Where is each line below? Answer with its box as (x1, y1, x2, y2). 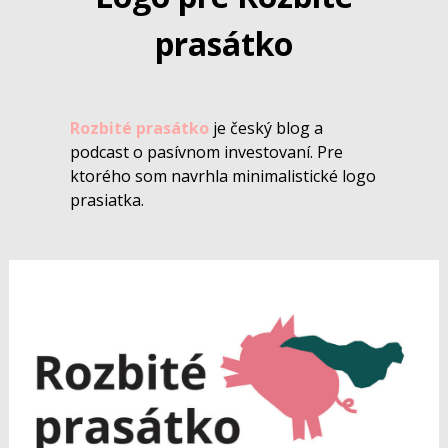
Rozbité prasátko (70, 117, 210, 140)
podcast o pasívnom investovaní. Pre (70, 141, 344, 164)
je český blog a (209, 117, 324, 140)
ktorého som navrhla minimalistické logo (70, 165, 377, 188)
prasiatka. (70, 189, 145, 212)
